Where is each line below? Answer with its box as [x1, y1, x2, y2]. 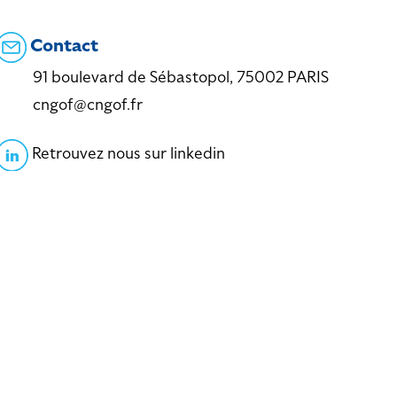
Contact [26, 34, 98, 58]
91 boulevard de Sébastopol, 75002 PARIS [32, 66, 329, 88]
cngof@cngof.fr [32, 94, 143, 115]
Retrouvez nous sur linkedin [31, 143, 225, 164]
